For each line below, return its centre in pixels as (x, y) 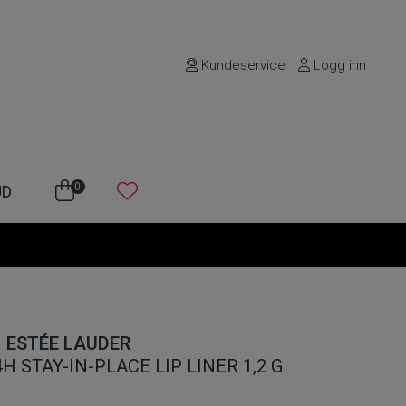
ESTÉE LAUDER (69, 343)
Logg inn (338, 65)
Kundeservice (242, 65)
